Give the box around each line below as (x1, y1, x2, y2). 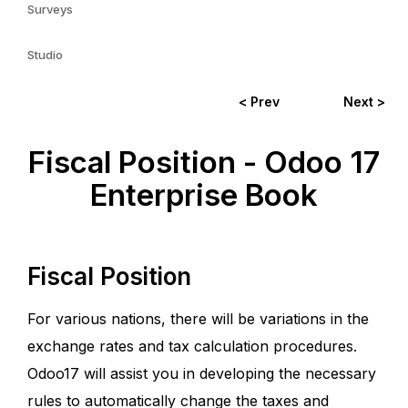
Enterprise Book (90, 177, 318, 213)
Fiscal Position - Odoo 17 (28, 144, 380, 180)
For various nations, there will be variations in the (27, 310, 369, 328)
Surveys (27, 2, 73, 16)
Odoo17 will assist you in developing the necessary (27, 364, 376, 382)
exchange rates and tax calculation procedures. (27, 337, 357, 355)
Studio (27, 47, 63, 62)
